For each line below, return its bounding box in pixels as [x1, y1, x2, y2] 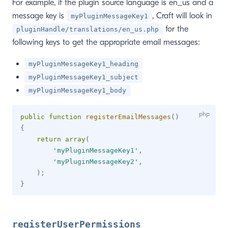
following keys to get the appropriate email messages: [12, 38, 199, 47]
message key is [12, 11, 67, 20]
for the [163, 24, 188, 34]
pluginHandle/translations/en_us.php [16, 25, 159, 33]
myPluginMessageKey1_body [28, 87, 126, 94]
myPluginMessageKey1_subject [28, 73, 138, 81]
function [49, 113, 81, 121]
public [20, 113, 45, 121]
